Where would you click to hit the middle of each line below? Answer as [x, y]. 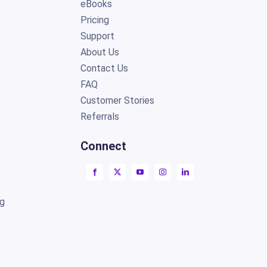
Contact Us [105, 68]
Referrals [100, 116]
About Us [100, 52]
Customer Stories [118, 100]
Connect [104, 146]
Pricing [95, 20]
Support [98, 36]
